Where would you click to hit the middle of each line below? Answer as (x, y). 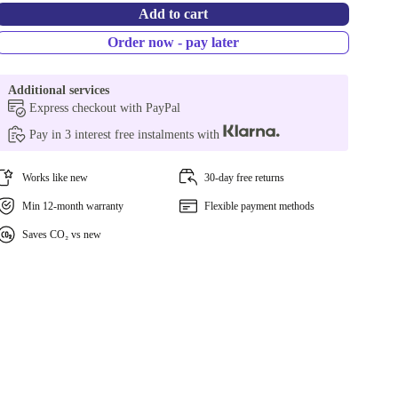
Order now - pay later (173, 42)
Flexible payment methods (259, 206)
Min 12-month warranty (73, 206)
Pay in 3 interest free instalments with (127, 135)
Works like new (56, 178)
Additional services (59, 90)
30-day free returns (244, 178)
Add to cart (173, 14)
